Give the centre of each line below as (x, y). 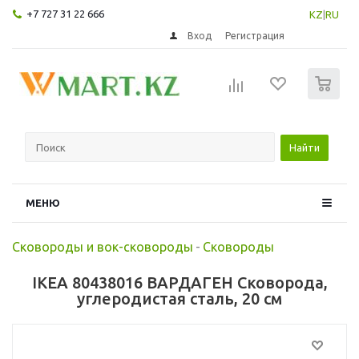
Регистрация (255, 35)
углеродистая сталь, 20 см (179, 298)
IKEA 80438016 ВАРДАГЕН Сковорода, (179, 282)
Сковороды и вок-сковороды (103, 246)
